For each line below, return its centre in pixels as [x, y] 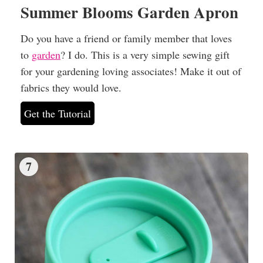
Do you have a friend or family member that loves [126, 38]
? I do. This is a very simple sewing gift [145, 54]
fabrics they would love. [71, 87]
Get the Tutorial [58, 113]
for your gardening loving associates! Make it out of [131, 71]
